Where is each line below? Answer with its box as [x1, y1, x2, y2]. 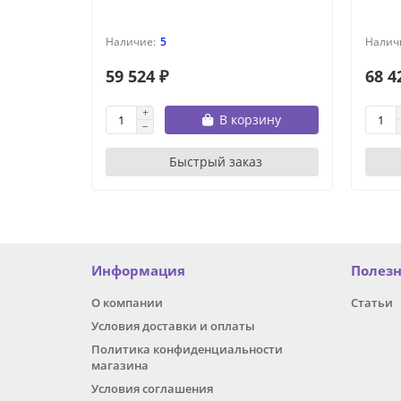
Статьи [351, 294, 393, 311]
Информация [91, 261, 185, 281]
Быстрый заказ [168, 153, 262, 171]
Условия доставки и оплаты [91, 318, 255, 335]
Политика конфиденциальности [91, 341, 283, 358]
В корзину [219, 111, 281, 129]
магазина [91, 357, 149, 374]
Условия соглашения [91, 380, 213, 397]
